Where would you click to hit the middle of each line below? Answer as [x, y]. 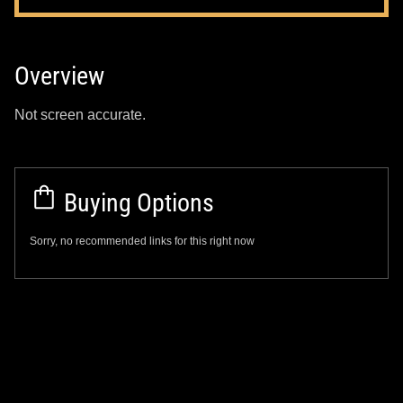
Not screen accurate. [80, 114]
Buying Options [136, 202]
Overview [59, 76]
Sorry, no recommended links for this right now [142, 241]
